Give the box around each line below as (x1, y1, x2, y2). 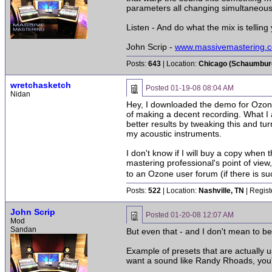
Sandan (10, 225, 36, 234)
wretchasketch (10, 80, 71, 90)
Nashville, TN (199, 186, 244, 195)
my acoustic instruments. (126, 129, 222, 138)
